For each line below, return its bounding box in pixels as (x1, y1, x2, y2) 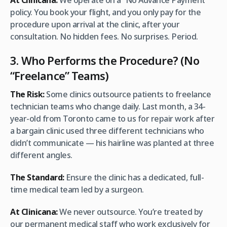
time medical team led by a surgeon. (10, 184, 144, 196)
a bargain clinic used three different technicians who (10, 125, 204, 137)
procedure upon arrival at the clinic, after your (10, 19, 179, 30)
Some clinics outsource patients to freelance (44, 89, 211, 100)
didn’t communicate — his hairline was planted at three (10, 137, 214, 149)
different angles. (10, 149, 72, 161)
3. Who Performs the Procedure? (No (10, 53, 199, 68)
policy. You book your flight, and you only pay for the (10, 7, 201, 18)
